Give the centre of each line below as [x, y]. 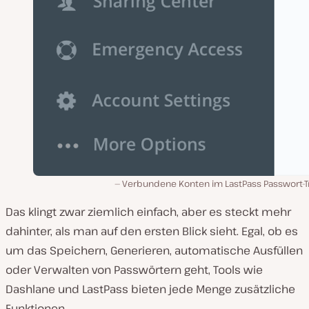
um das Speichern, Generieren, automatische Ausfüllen [154, 250]
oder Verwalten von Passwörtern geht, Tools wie [134, 270]
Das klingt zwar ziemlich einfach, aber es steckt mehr [148, 212]
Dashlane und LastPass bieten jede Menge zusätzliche [150, 289]
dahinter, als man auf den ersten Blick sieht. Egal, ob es [152, 231]
